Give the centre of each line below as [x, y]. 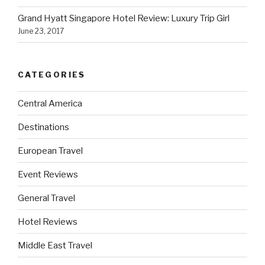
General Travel [46, 198]
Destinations [43, 127]
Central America [50, 103]
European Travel [50, 151]
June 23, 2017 [41, 31]
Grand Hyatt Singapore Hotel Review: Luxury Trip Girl [124, 19]
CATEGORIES [52, 74]
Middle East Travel [55, 245]
